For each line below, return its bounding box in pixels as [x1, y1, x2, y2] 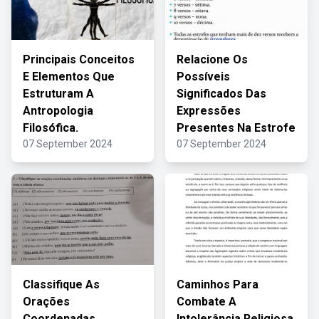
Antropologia [23, 104, 93, 117]
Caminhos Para [177, 278, 258, 291]
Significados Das [177, 87, 266, 100]
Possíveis [177, 70, 230, 83]
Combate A [177, 295, 236, 308]
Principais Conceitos [23, 53, 135, 66]
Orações [23, 295, 70, 308]
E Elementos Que [23, 70, 115, 83]
